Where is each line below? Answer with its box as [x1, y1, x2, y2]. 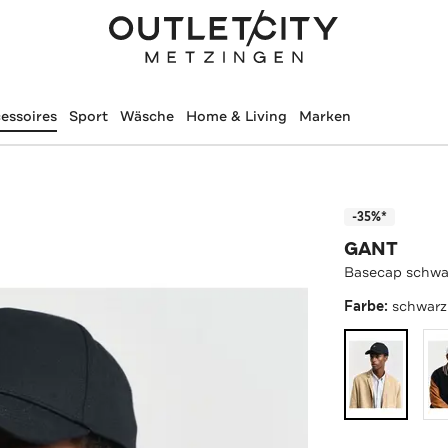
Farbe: [344, 296, 393, 316]
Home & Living [185, 107, 287, 125]
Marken [298, 107, 351, 125]
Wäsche [119, 107, 174, 125]
